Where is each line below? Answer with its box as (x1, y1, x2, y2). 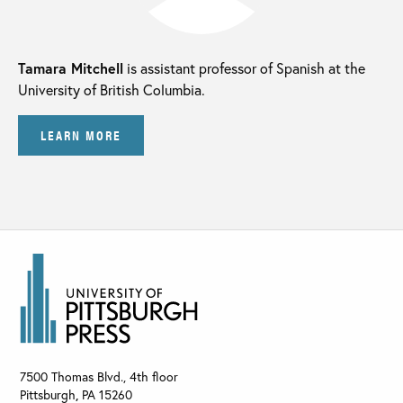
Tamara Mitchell (18, 58, 123, 78)
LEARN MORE (40, 124, 121, 144)
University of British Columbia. (18, 80, 205, 100)
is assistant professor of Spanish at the (123, 58, 365, 78)
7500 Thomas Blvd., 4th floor (20, 368, 178, 386)
